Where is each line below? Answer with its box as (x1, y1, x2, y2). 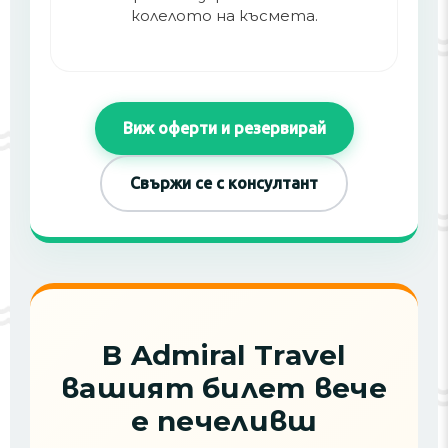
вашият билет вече (61, 371, 387, 405)
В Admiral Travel (102, 338, 346, 372)
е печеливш (130, 404, 318, 438)
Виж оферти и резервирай (122, 119, 326, 137)
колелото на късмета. (130, 6, 318, 25)
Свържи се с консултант (130, 174, 318, 192)
